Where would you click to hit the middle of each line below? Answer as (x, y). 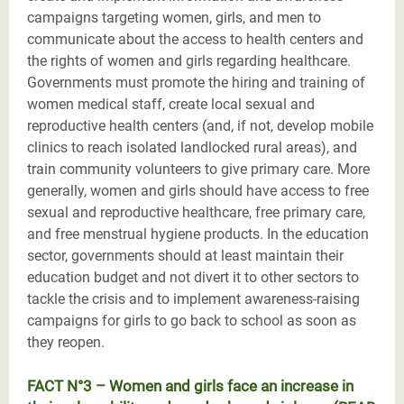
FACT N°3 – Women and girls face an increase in (190, 386)
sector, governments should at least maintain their (185, 255)
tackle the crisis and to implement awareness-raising (193, 298)
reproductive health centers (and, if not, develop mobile (200, 125)
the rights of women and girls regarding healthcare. (189, 60)
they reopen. (66, 342)
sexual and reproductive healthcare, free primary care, (196, 212)
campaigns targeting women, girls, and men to (174, 17)
